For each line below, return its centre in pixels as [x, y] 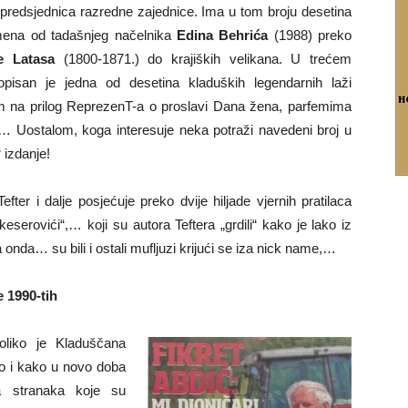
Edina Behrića [222, 35]
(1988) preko [310, 35]
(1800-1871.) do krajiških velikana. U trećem [203, 59]
